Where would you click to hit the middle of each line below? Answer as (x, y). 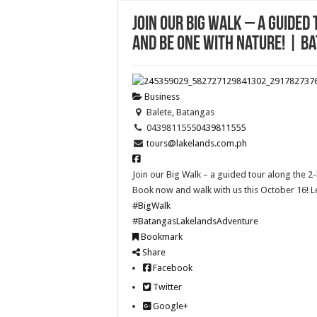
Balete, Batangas (179, 112)
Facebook (172, 267)
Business (161, 96)
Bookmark (161, 236)
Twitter (166, 287)
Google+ (169, 306)
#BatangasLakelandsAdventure (195, 221)
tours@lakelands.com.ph (196, 143)
